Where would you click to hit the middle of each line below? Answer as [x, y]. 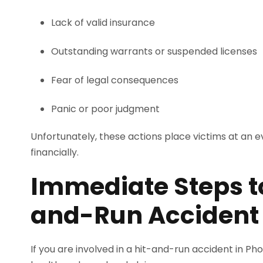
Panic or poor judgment [105, 109]
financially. [55, 152]
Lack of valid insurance [103, 23]
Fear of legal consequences [115, 80]
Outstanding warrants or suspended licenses [154, 51]
